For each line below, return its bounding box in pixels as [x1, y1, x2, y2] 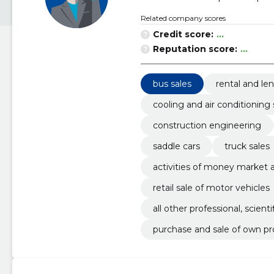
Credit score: [152, 29, 213, 40]
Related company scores [140, 13, 226, 23]
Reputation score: [152, 43, 237, 54]
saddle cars [152, 141, 200, 152]
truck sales [224, 141, 270, 152]
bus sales [152, 78, 191, 89]
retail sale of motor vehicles [152, 182, 270, 193]
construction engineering [152, 120, 261, 131]
